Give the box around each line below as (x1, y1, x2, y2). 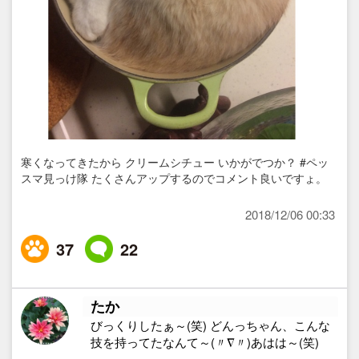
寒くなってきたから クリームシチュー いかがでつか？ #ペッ (21, 153, 329, 170)
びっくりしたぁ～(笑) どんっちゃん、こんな (91, 317, 331, 333)
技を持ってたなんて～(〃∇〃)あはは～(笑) (91, 333, 320, 350)
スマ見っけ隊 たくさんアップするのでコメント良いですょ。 (21, 169, 328, 186)
